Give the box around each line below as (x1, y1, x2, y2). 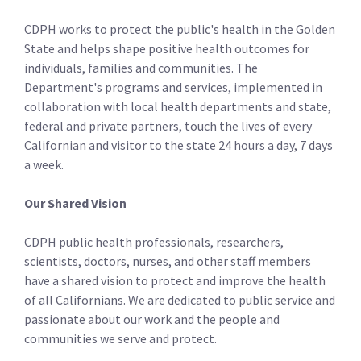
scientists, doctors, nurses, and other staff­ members (24, 253, 311, 270)
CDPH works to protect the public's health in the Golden (24, 21, 335, 38)
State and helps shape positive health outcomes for (24, 40, 309, 57)
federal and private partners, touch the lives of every (24, 118, 312, 135)
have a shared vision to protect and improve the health (24, 272, 326, 289)
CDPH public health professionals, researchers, (24, 234, 284, 251)
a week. (24, 156, 64, 173)
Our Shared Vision (24, 195, 127, 212)
